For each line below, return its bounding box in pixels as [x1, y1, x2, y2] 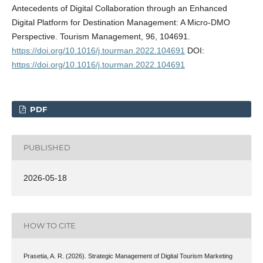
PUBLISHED [23, 143, 70, 153]
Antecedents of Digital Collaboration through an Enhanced [11, 3, 227, 13]
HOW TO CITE [23, 221, 76, 231]
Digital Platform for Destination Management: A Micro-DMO [11, 17, 230, 27]
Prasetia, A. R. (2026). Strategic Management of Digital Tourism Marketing [23, 252, 232, 259]
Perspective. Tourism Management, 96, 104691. [11, 31, 190, 41]
